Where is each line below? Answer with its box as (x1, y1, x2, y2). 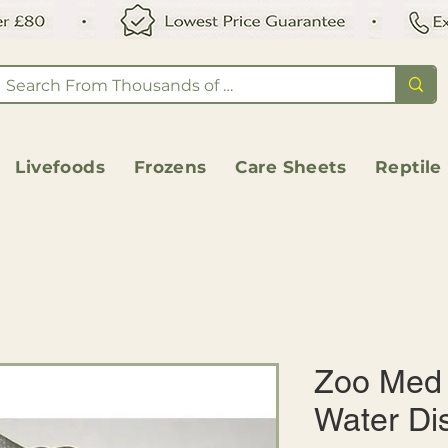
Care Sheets (235, 157, 347, 178)
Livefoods (15, 157, 106, 178)
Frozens (133, 157, 207, 178)
